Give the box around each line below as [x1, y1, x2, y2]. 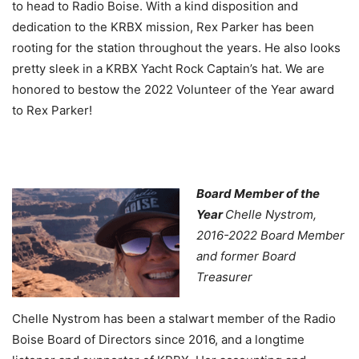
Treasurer [196, 268, 252, 284]
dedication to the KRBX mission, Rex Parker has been [12, 18, 314, 34]
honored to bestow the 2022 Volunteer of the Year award [12, 81, 334, 97]
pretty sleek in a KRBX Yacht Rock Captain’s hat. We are [12, 60, 325, 76]
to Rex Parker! [12, 102, 92, 118]
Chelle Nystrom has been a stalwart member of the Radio [12, 310, 336, 326]
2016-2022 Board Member [196, 227, 345, 243]
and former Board [196, 248, 296, 264]
